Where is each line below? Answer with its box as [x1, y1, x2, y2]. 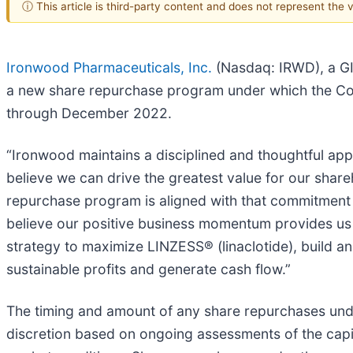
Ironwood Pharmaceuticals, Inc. [6, 58, 212, 76]
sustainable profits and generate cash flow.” [6, 260, 295, 277]
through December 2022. [6, 104, 172, 121]
